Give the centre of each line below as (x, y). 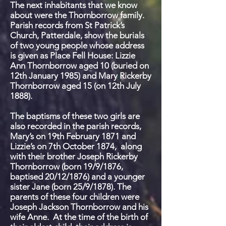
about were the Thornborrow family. (77, 15)
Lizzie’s (22, 146)
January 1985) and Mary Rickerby (89, 76)
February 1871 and (100, 136)
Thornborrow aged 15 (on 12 (63, 86)
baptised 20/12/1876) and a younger (77, 177)
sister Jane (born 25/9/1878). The (71, 187)
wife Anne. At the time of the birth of (79, 217)
